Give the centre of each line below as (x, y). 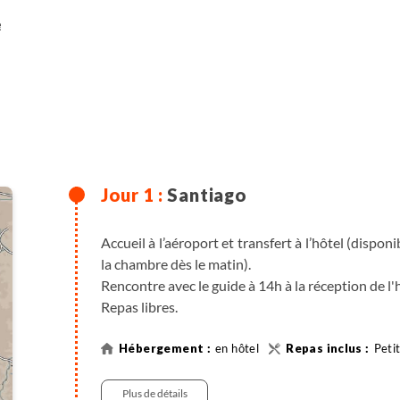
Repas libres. (139, 306)
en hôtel (237, 348)
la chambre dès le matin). (176, 263)
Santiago (207, 194)
